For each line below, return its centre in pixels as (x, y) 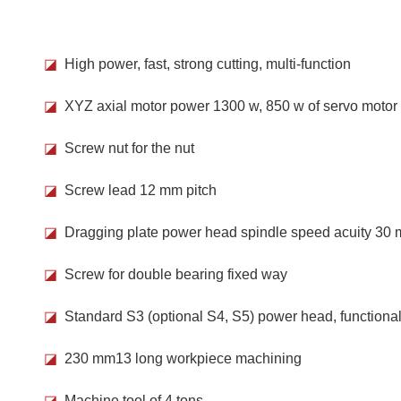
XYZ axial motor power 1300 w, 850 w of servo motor (228, 106)
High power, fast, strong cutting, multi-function (205, 64)
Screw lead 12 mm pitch (137, 190)
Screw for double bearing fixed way (173, 274)
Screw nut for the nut (126, 148)
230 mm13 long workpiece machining (180, 358)
